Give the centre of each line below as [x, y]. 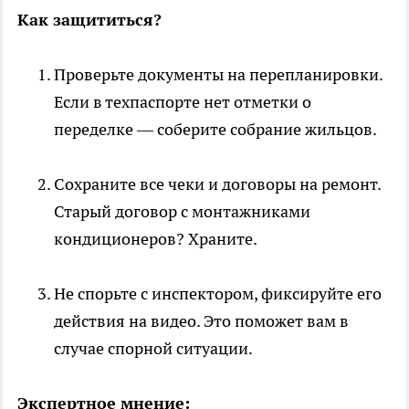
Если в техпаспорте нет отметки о [183, 101]
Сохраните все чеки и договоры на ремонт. [217, 184]
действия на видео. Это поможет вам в [201, 320]
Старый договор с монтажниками [182, 211]
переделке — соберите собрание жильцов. [215, 129]
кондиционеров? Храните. [156, 238]
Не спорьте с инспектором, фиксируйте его [218, 293]
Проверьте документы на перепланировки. [218, 74]
